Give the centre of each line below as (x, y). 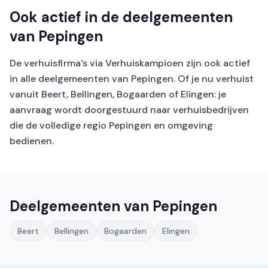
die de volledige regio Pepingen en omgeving (111, 125)
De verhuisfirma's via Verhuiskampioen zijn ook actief (130, 63)
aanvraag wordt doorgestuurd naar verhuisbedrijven (129, 110)
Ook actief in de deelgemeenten (121, 17)
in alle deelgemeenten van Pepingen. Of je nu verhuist (132, 79)
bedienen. (32, 141)
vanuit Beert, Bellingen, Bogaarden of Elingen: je (118, 94)
